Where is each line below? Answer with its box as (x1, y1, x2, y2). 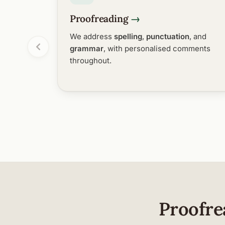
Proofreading (69, 12, 129, 25)
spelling (114, 31, 142, 41)
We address (69, 31, 114, 41)
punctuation (146, 31, 189, 41)
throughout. (69, 55, 111, 65)
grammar (69, 43, 103, 53)
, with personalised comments (103, 43, 210, 53)
